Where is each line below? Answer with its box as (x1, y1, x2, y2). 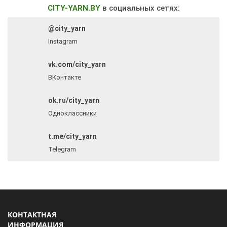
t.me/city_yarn (48, 132, 97, 140)
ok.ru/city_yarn (48, 96, 99, 104)
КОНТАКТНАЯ (8, 210, 56, 219)
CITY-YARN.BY (47, 4, 100, 13)
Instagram (48, 37, 78, 45)
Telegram (48, 145, 76, 153)
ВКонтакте (48, 73, 81, 81)
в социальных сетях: (100, 4, 180, 13)
